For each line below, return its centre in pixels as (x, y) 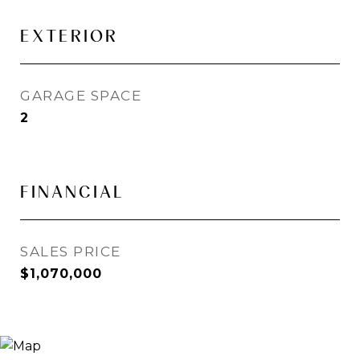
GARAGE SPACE (81, 96)
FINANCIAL (72, 192)
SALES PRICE (71, 252)
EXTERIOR (69, 36)
